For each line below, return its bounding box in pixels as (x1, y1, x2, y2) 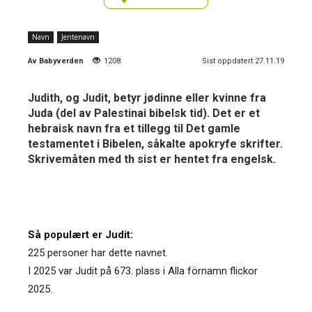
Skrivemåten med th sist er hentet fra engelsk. (28, 152, 276, 166)
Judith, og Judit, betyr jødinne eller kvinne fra (28, 91, 266, 104)
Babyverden (39, 56, 84, 65)
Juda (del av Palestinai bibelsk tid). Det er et (28, 106, 260, 120)
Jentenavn (61, 31, 95, 42)
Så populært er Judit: (28, 228, 133, 241)
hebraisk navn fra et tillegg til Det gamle (28, 121, 240, 135)
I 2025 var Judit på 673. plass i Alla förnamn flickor (28, 264, 258, 277)
